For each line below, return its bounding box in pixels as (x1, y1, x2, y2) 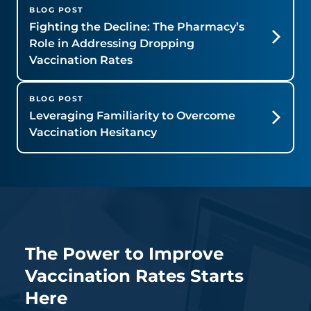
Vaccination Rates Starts (25, 264, 244, 286)
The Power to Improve (25, 242, 224, 264)
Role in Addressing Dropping (29, 36, 194, 50)
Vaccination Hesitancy (29, 125, 157, 139)
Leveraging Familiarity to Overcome (29, 108, 235, 122)
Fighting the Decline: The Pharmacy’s (29, 19, 244, 33)
